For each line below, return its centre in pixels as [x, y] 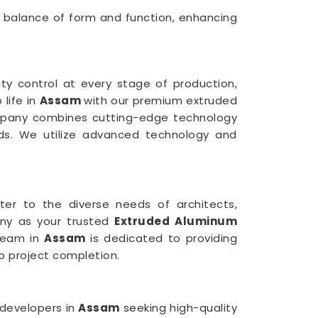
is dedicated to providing [161, 238]
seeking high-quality [179, 308]
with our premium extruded [160, 100]
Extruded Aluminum [176, 221]
